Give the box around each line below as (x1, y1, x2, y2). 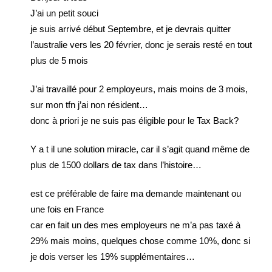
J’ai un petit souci (30, 8, 98, 18)
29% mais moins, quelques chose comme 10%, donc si (30, 236, 250, 246)
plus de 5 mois (30, 55, 88, 66)
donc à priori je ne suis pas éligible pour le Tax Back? (30, 115, 239, 126)
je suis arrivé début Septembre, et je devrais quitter (30, 24, 231, 34)
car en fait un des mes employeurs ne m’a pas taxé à (30, 220, 240, 230)
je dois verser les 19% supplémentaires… (30, 251, 195, 262)
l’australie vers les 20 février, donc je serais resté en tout (30, 39, 252, 50)
